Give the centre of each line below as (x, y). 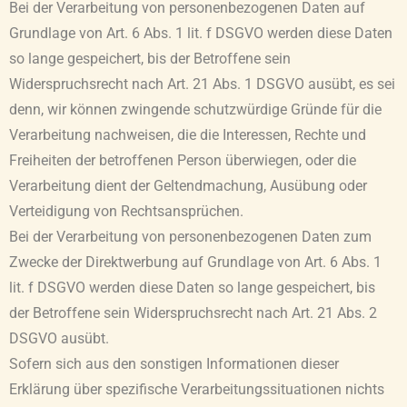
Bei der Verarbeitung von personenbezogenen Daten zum (190, 238)
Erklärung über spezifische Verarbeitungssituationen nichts (197, 390)
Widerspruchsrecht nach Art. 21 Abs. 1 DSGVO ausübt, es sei (202, 85)
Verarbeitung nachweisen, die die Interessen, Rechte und (188, 136)
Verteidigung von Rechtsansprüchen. (126, 212)
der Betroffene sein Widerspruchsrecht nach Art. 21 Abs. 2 (193, 314)
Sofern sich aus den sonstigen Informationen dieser (174, 365)
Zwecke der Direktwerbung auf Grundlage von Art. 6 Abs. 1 (195, 263)
